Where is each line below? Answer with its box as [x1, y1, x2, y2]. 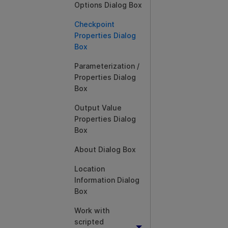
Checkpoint [74, 20, 115, 28]
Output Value [74, 103, 122, 112]
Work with [74, 206, 109, 215]
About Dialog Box [74, 145, 136, 154]
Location [74, 164, 105, 173]
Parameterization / [74, 62, 139, 70]
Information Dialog [74, 176, 139, 184]
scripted [74, 217, 104, 226]
